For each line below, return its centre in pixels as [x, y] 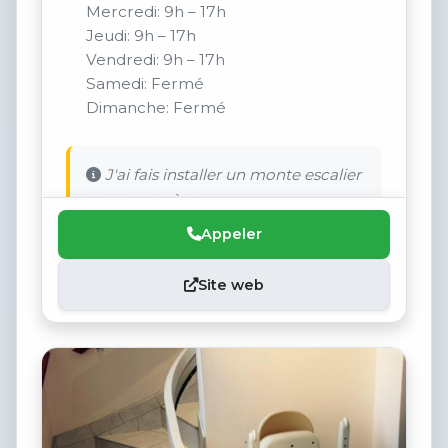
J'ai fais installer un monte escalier [231, 175]
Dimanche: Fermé [156, 108]
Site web [231, 285]
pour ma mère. [142, 200]
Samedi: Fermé [145, 84]
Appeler [231, 234]
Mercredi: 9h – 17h [156, 12]
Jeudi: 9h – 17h [141, 36]
